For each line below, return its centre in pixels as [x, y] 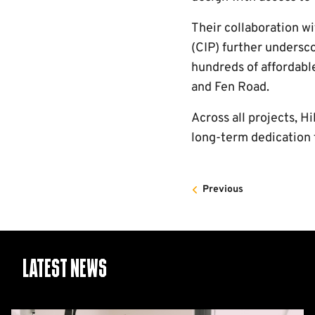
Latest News [65, 270]
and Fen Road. [232, 88]
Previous [223, 189]
